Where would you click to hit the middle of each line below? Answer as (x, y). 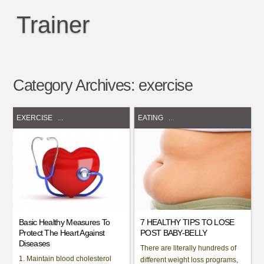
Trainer (53, 25)
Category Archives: (76, 85)
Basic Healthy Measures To (65, 222)
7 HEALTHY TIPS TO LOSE (187, 222)
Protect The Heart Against (62, 232)
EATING (151, 118)
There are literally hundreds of (189, 248)
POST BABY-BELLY (174, 232)
